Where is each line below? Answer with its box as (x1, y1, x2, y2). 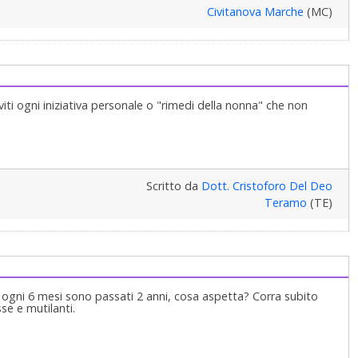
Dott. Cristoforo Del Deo (201, 178, 332, 194)
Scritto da (145, 178, 201, 194)
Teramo (264, 195, 307, 211)
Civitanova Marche (206, 4, 304, 20)
